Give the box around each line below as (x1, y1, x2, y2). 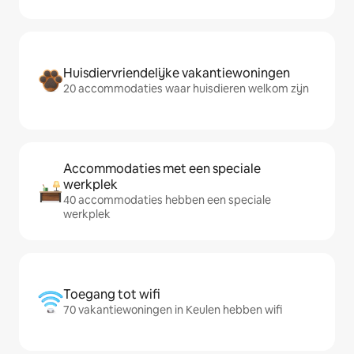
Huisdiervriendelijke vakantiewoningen (63, 65, 290, 81)
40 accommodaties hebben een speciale (63, 193, 271, 207)
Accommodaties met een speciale (63, 160, 261, 177)
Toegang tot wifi (63, 286, 160, 303)
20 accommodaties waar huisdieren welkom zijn (63, 81, 309, 96)
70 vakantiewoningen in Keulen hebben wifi (63, 303, 282, 317)
